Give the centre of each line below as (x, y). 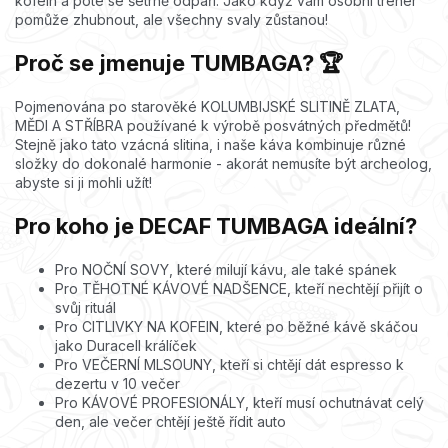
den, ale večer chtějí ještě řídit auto (170, 421)
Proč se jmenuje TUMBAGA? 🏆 (179, 62)
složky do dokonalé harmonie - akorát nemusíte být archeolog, (223, 163)
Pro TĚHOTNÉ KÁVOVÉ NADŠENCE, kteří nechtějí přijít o (239, 288)
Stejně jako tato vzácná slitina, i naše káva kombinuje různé (210, 144)
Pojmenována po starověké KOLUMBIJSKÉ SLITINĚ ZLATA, (207, 106)
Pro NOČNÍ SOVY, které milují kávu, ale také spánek (226, 269)
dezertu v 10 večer (117, 383)
